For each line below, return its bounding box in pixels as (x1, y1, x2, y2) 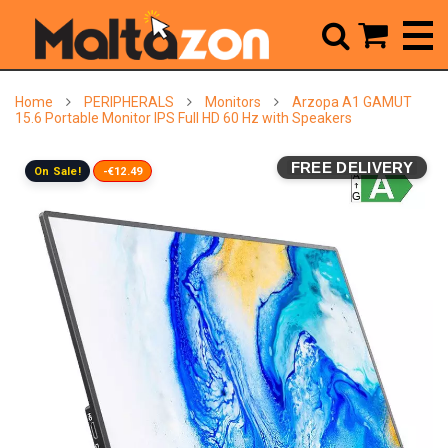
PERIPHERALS (84, 94, 174, 110)
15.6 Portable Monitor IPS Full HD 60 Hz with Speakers (15, 110, 352, 126)
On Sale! (34, 164, 81, 178)
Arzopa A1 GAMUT (292, 94, 412, 110)
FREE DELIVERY (290, 159, 413, 176)
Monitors (205, 94, 261, 110)
